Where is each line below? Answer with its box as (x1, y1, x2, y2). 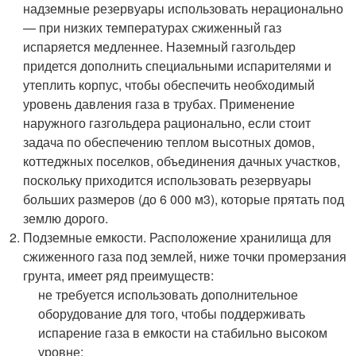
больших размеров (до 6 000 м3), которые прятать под (23, 190, 345, 209)
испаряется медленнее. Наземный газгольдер (23, 37, 296, 56)
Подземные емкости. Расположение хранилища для (23, 228, 332, 247)
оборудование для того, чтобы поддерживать (38, 304, 306, 323)
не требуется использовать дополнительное (38, 285, 299, 304)
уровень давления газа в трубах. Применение (23, 95, 296, 114)
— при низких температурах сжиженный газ (23, 18, 282, 37)
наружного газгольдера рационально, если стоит (23, 114, 311, 133)
